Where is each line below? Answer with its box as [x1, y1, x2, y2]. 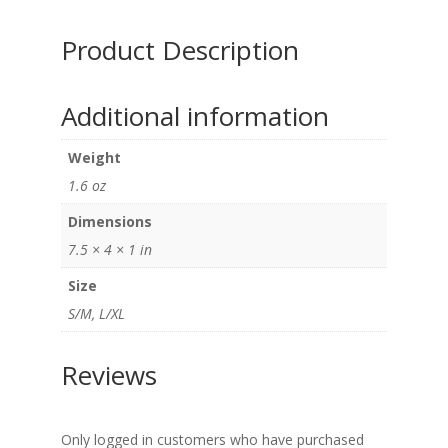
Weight [67, 148, 121, 168]
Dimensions [67, 212, 152, 232]
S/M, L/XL [67, 304, 125, 324]
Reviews [60, 357, 157, 394]
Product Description [60, 32, 299, 69]
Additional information [60, 98, 329, 135]
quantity [59, 9, 112, 29]
